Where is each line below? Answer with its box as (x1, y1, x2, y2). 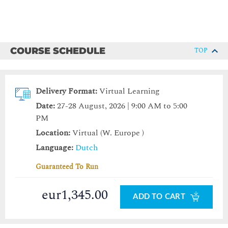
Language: (36, 141, 73, 154)
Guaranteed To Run (36, 161, 98, 173)
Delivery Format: (36, 85, 97, 98)
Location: (36, 127, 70, 139)
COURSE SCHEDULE (10, 45, 105, 57)
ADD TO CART (133, 193, 187, 201)
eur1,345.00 (42, 185, 108, 206)
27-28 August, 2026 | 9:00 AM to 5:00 (57, 100, 187, 112)
